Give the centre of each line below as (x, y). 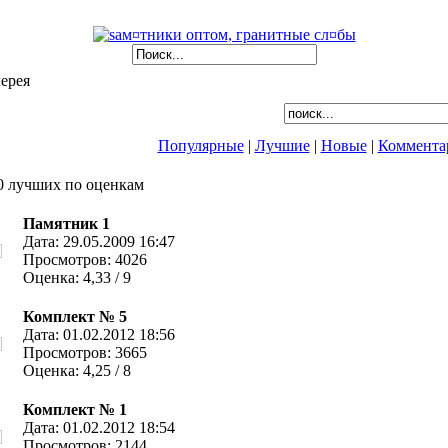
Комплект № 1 (74, 409)
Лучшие (282, 145)
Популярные (200, 145)
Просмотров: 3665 (84, 352)
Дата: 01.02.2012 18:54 (98, 427)
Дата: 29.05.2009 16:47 (98, 241)
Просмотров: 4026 (84, 259)
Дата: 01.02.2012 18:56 (98, 334)
